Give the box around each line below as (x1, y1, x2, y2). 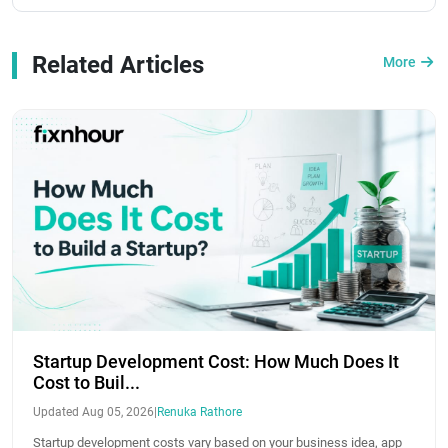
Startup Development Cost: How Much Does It (33, 351, 399, 373)
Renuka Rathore (157, 405, 242, 420)
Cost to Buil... (33, 372, 140, 394)
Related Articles (32, 50, 204, 79)
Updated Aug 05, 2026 (33, 405, 154, 420)
